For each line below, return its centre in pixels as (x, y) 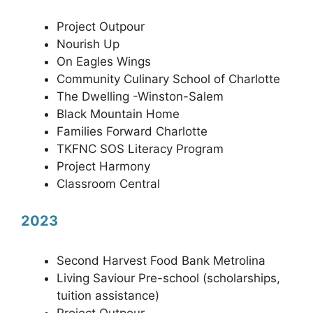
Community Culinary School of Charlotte (168, 79)
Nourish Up (88, 44)
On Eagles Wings (104, 61)
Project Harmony (103, 166)
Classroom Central (108, 183)
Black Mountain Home (118, 114)
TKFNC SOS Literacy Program (140, 148)
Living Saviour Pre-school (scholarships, (168, 278)
